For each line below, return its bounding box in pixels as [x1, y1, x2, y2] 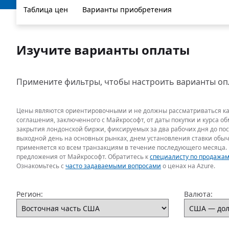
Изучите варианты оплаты [16, 41, 190, 58]
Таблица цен [24, 5, 68, 14]
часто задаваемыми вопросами [65, 162, 161, 170]
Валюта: [184, 189, 213, 199]
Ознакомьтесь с [16, 162, 65, 170]
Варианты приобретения [82, 5, 172, 14]
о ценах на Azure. [161, 162, 215, 170]
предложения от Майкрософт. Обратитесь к [16, 152, 150, 161]
